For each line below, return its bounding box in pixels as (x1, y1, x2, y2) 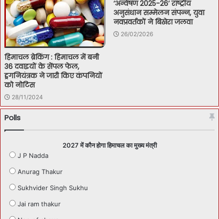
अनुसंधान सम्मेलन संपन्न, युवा (113, 7, 204, 18)
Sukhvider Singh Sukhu (18, 184, 88, 192)
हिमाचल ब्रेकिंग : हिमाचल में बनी (4, 52, 99, 63)
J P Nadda (18, 152, 48, 160)
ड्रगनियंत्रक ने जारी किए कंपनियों (4, 71, 102, 81)
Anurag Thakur (18, 168, 63, 176)
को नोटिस (4, 80, 35, 90)
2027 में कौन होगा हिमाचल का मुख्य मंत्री (62, 141, 157, 150)
